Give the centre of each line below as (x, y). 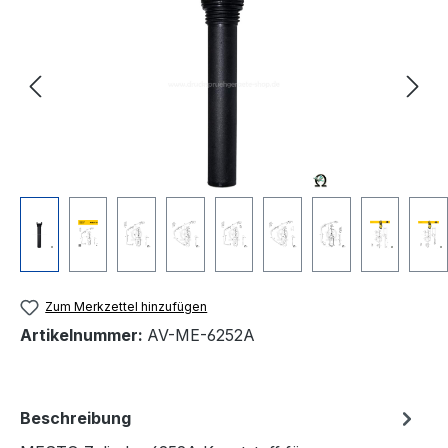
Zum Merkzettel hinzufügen (126, 306)
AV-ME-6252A (201, 335)
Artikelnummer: (83, 335)
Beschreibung (75, 418)
